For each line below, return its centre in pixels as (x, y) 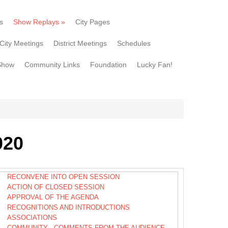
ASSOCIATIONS (32, 217)
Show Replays (36, 22)
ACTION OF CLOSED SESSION (56, 187)
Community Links (52, 65)
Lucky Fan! (155, 65)
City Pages (93, 22)
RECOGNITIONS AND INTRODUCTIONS (68, 207)
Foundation (108, 65)
